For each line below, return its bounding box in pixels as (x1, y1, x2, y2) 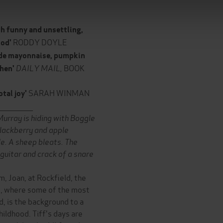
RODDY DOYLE (13, 36, 67, 47)
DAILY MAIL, (16, 62, 62, 73)
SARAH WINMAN (28, 87, 90, 98)
